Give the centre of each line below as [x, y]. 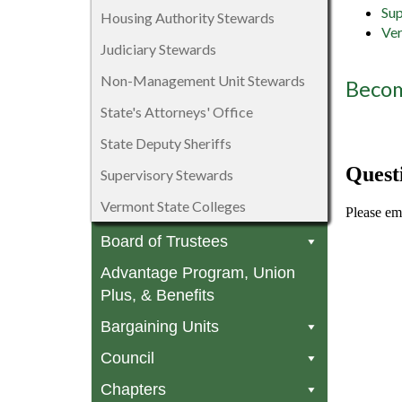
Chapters [133, 390]
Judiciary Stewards [158, 49]
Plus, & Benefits [157, 296]
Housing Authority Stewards [188, 18]
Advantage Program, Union [198, 273]
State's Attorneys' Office [177, 112]
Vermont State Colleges [173, 206]
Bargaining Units [160, 327]
